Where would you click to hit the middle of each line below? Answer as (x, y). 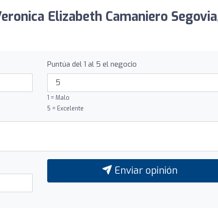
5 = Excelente (65, 108)
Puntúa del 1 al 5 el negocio (92, 64)
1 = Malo (58, 98)
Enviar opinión (145, 170)
